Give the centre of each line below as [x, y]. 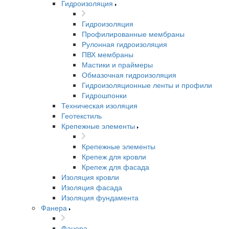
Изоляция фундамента [100, 197]
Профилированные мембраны [133, 34]
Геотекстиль [82, 116]
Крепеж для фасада [116, 167]
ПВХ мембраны [108, 54]
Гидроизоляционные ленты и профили [147, 85]
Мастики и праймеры [117, 64]
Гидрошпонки [104, 95]
